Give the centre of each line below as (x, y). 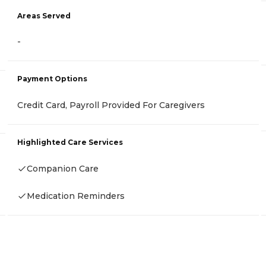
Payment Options (52, 78)
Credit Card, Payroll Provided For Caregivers (111, 105)
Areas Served (44, 15)
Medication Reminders (76, 196)
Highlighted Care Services (70, 142)
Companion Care (63, 168)
